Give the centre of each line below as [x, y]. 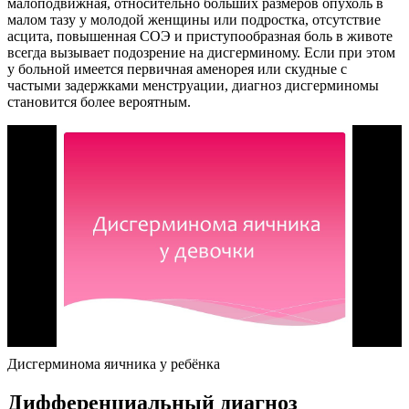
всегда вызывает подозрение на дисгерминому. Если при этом [201, 52]
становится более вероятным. [99, 101]
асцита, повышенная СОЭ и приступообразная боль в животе [200, 36]
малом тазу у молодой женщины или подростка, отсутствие [194, 19]
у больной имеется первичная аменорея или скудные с [177, 68]
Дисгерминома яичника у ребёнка [114, 363]
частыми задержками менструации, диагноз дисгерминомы [193, 85]
